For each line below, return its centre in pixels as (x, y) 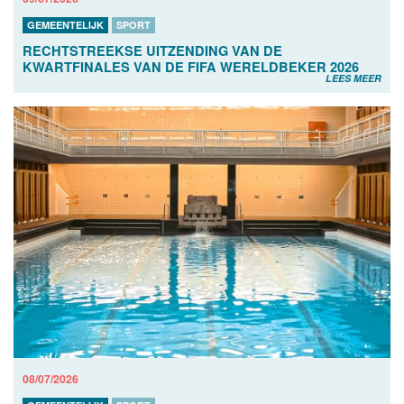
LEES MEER (353, 78)
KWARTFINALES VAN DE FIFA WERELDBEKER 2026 (191, 67)
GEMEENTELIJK (65, 25)
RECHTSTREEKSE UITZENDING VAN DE (152, 51)
